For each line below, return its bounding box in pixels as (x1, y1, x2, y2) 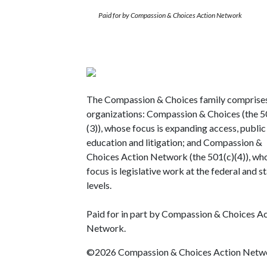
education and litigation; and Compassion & (86, 136, 262, 148)
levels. (86, 179, 111, 191)
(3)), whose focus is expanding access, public (86, 122, 266, 133)
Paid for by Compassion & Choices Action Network (98, 10, 242, 20)
